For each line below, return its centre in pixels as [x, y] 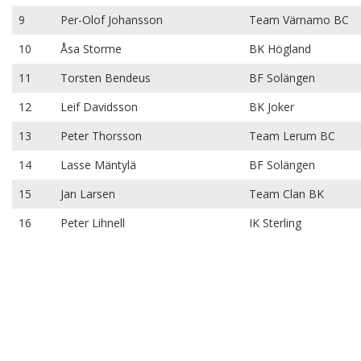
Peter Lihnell [93, 223]
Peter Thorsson [101, 136]
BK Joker [272, 107]
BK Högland [280, 49]
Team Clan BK [286, 194]
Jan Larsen [88, 194]
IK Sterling [275, 223]
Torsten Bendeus [106, 78]
